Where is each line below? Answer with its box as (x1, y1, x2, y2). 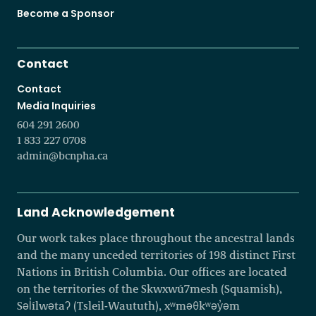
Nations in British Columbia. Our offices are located (17, 265, 287, 279)
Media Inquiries (17, 99, 96, 114)
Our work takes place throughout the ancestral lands (17, 231, 295, 245)
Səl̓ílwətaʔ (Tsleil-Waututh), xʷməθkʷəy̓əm (17, 298, 240, 313)
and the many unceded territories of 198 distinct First (17, 248, 296, 262)
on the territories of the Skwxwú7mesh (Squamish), (17, 281, 282, 296)
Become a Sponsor (17, 6, 114, 21)
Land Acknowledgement (17, 204, 175, 221)
